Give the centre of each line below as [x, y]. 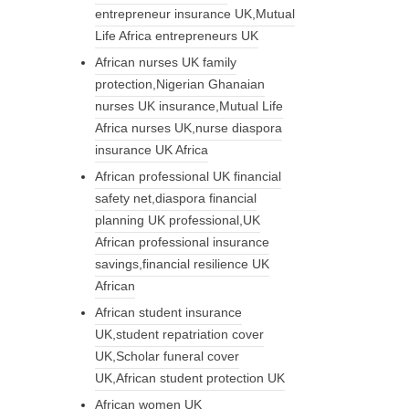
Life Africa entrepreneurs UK [176, 35]
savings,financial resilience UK [182, 263]
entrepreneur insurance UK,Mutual [194, 13]
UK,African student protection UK [189, 378]
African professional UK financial [188, 176]
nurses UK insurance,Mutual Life [189, 105]
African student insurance [168, 312]
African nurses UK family [165, 62]
